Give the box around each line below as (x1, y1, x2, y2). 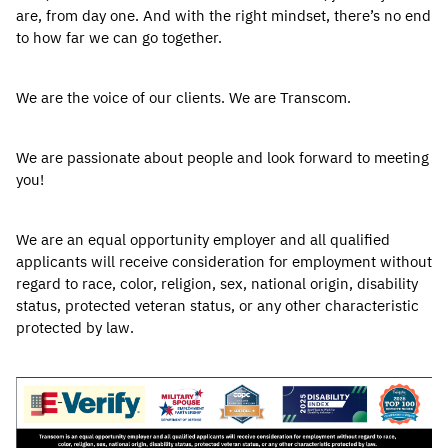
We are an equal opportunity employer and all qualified (16, 230, 390, 249)
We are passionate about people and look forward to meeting (16, 148, 429, 167)
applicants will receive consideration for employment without (16, 252, 432, 271)
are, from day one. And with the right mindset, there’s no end (16, 6, 431, 25)
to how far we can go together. (16, 28, 226, 47)
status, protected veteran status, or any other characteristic (16, 296, 419, 315)
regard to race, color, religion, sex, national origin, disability (16, 274, 418, 293)
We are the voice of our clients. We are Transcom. (16, 88, 355, 107)
